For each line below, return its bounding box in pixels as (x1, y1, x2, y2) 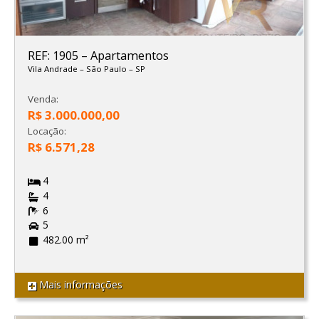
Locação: (27, 125, 66, 138)
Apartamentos (90, 48, 169, 64)
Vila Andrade (27, 63, 80, 75)
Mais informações (36, 278, 122, 292)
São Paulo (85, 63, 129, 75)
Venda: (27, 93, 58, 106)
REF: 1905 (27, 48, 81, 64)
